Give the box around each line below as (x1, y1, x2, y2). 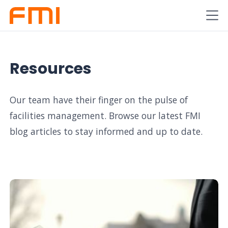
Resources (10, 58, 92, 79)
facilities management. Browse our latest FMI (10, 109, 201, 122)
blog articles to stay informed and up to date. (10, 125, 203, 138)
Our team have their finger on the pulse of (10, 94, 188, 106)
